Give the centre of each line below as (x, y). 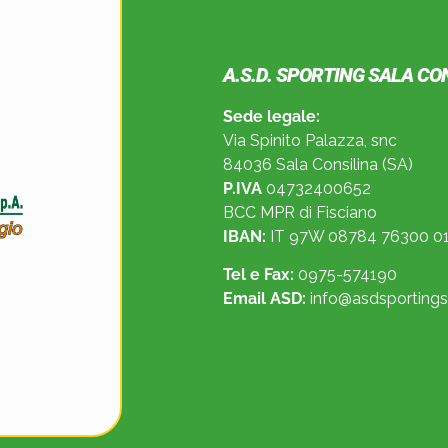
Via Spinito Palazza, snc (310, 141)
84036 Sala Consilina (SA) (318, 165)
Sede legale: (272, 117)
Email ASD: (265, 299)
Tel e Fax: (259, 275)
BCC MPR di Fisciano (300, 213)
